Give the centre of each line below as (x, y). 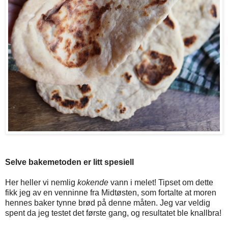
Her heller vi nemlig (41, 183)
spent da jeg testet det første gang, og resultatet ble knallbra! (113, 213)
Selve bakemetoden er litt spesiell (69, 162)
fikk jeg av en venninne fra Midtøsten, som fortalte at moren (111, 193)
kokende (93, 183)
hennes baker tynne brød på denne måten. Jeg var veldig (108, 203)
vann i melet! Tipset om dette (161, 183)
